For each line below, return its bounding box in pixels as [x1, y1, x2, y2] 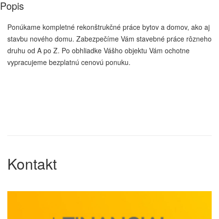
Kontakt [7, 153, 57, 175]
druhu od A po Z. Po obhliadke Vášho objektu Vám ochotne [7, 45, 190, 56]
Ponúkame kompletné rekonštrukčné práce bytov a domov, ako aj [7, 22, 210, 32]
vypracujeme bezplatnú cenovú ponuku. [7, 57, 134, 67]
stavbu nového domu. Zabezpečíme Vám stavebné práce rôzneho [7, 34, 212, 44]
